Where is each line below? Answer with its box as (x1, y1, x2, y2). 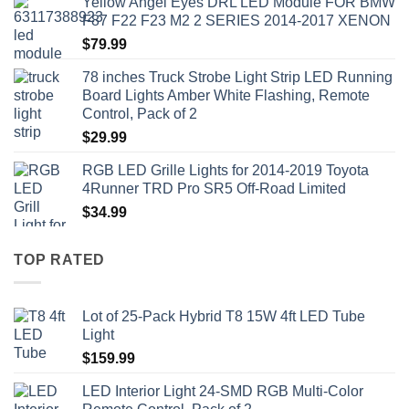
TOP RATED (14, 252, 106, 268)
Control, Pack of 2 (82, 106, 197, 122)
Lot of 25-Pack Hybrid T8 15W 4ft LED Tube (82, 308, 365, 324)
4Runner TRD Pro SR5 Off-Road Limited (82, 181, 346, 197)
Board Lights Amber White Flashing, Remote (82, 88, 370, 104)
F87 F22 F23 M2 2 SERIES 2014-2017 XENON (82, 13, 391, 29)
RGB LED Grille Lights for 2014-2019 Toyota (82, 163, 369, 179)
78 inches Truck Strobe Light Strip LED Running (82, 69, 393, 86)
